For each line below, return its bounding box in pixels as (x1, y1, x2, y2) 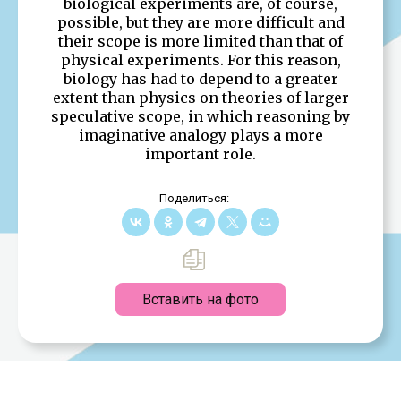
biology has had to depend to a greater (63, 69, 338, 88)
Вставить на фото (142, 290, 259, 308)
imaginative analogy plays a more (78, 125, 323, 144)
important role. (145, 144, 256, 163)
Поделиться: (158, 191, 229, 205)
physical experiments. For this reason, (60, 50, 341, 69)
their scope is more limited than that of (58, 31, 343, 50)
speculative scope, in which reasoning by (51, 107, 350, 125)
